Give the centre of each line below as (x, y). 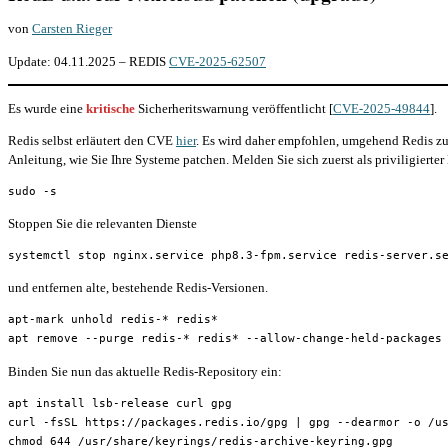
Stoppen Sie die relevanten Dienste (102, 224)
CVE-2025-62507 (217, 61)
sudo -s (32, 191)
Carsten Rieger (72, 29)
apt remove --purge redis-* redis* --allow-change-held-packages (225, 339)
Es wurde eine (47, 108)
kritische (110, 108)
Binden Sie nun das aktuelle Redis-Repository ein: (145, 371)
